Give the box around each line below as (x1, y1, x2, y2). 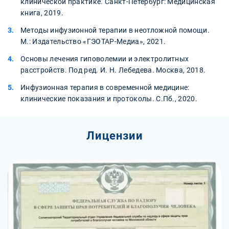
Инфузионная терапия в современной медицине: (20, 83, 190, 92)
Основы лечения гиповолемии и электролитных (20, 55, 189, 63)
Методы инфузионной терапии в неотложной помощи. (20, 26, 210, 35)
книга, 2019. (20, 9, 63, 17)
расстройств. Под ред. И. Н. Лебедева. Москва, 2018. (20, 66, 206, 75)
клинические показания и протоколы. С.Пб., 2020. (20, 95, 198, 103)
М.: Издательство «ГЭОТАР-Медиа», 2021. (20, 37, 166, 46)
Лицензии (86, 129, 143, 143)
